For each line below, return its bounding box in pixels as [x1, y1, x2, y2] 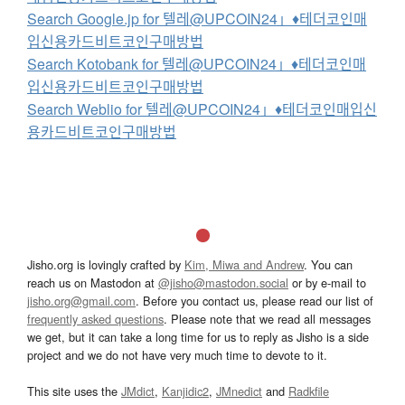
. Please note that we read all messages [164, 309, 371, 327]
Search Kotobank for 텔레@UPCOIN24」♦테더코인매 [27, 52, 366, 74]
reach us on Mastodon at [27, 273, 158, 291]
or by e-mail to [288, 273, 366, 291]
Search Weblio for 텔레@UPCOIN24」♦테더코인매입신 [27, 98, 377, 119]
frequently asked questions [27, 309, 164, 327]
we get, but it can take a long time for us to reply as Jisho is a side [27, 327, 369, 345]
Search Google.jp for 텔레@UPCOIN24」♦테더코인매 [27, 7, 367, 29]
